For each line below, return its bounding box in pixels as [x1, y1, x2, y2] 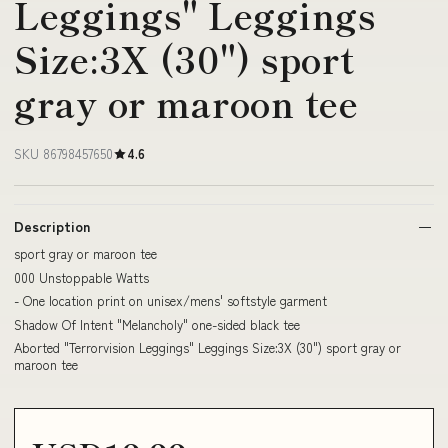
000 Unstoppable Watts [14, 267, 149, 287]
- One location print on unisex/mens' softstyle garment [14, 291, 327, 310]
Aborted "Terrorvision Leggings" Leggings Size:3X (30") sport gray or [14, 338, 401, 357]
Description [14, 216, 90, 236]
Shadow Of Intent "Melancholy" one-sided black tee [14, 314, 300, 334]
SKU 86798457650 [14, 144, 113, 163]
